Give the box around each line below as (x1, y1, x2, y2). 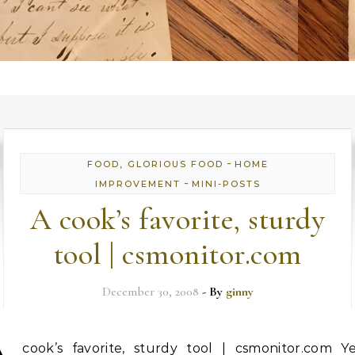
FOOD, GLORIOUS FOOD (86, 158, 223, 170)
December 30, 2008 (101, 284, 199, 300)
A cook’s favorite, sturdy (29, 201, 326, 238)
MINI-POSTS (191, 178, 261, 189)
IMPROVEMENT (94, 178, 181, 189)
